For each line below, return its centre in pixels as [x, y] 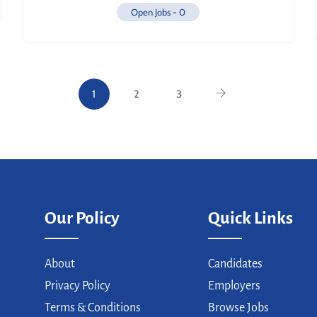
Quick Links [250, 218]
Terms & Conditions [92, 308]
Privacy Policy [77, 286]
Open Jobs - [155, 12]
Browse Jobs [238, 308]
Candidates [235, 264]
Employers [234, 286]
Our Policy [82, 218]
